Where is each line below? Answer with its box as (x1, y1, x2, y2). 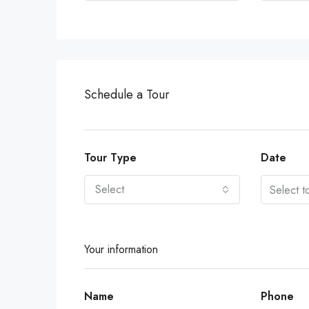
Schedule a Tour (84, 86, 170, 103)
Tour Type (84, 150, 137, 166)
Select (95, 181, 124, 197)
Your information (84, 241, 158, 257)
